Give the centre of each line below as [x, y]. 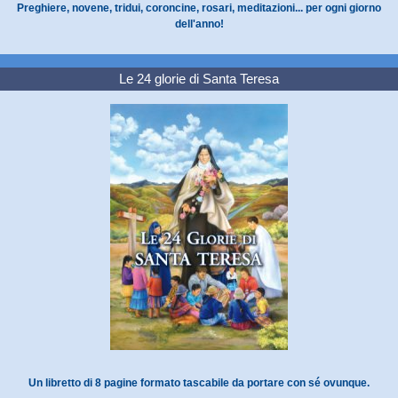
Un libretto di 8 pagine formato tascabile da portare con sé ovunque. [199, 382]
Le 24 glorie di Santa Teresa [199, 78]
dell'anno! [199, 24]
